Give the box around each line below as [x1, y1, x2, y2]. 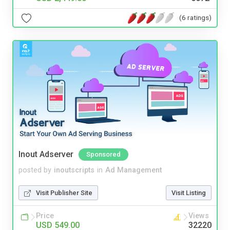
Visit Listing [171, 189, 206, 197]
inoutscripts [54, 166, 94, 175]
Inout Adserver [18, 149, 73, 160]
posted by [18, 166, 51, 175]
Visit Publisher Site [36, 189, 92, 197]
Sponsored [86, 150, 121, 159]
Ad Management [105, 166, 162, 175]
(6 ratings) [179, 13, 212, 22]
